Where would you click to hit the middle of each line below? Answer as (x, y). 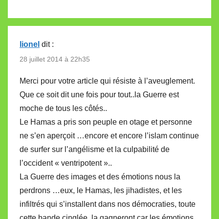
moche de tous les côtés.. (63, 109)
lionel (30, 44)
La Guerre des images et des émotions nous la (100, 177)
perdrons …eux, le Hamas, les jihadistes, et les (101, 191)
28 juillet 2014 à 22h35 (55, 59)
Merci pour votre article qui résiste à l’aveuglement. (107, 81)
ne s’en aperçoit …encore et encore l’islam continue (109, 136)
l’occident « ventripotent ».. (66, 163)
